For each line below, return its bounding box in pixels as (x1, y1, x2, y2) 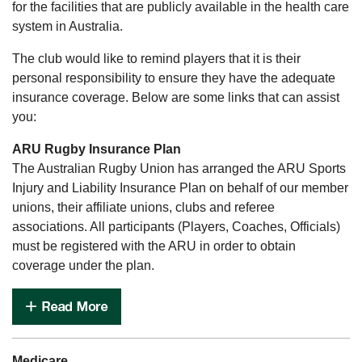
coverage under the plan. (12, 259, 154, 272)
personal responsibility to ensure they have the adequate (12, 71, 335, 85)
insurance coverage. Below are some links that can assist (12, 90, 339, 104)
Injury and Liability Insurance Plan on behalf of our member (12, 181, 348, 195)
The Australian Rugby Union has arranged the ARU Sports (12, 162, 346, 175)
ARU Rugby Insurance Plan (12, 142, 181, 156)
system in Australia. (12, 19, 123, 33)
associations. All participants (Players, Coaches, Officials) (12, 220, 340, 234)
